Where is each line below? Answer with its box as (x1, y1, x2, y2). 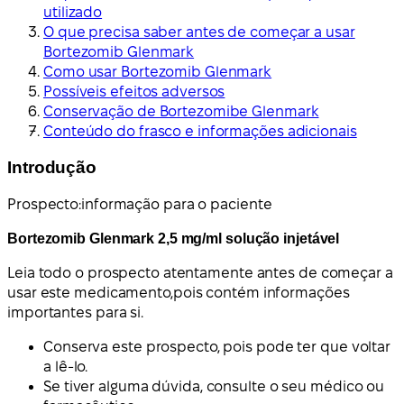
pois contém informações (172, 285, 350, 301)
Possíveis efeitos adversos (43, 83, 225, 99)
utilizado (43, 4, 103, 20)
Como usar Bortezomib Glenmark (43, 63, 272, 79)
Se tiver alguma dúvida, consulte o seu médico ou (43, 379, 385, 395)
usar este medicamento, (7, 285, 173, 301)
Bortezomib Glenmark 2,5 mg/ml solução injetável (7, 231, 340, 247)
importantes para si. (7, 305, 143, 321)
